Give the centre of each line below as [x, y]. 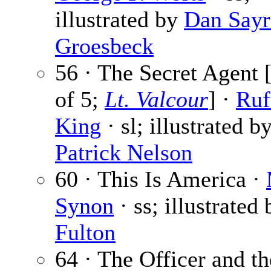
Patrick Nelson [124, 153]
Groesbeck [104, 46]
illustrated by [119, 20]
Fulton [85, 233]
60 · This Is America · [161, 179]
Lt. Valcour [156, 100]
